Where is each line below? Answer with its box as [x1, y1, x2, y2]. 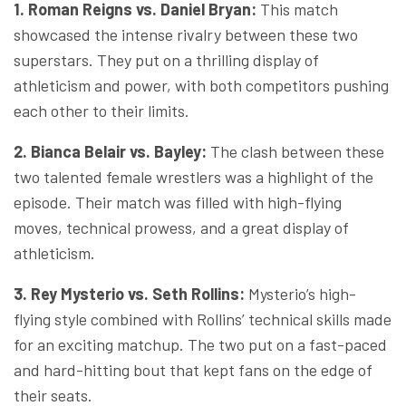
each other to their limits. [14, 100, 193, 121]
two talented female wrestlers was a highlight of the [14, 166, 373, 187]
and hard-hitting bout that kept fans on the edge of [14, 359, 372, 380]
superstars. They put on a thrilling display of [14, 49, 319, 70]
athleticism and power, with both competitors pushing [14, 74, 389, 95]
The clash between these [207, 140, 384, 161]
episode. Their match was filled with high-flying [14, 191, 342, 212]
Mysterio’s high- [245, 283, 356, 304]
